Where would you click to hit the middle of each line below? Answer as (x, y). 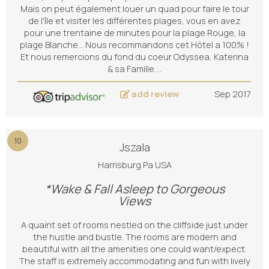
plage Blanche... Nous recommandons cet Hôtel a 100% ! (134, 45)
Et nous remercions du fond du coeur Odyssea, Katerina (134, 57)
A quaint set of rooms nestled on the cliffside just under (134, 225)
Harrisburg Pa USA (134, 165)
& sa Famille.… (134, 69)
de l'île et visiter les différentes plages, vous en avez (134, 21)
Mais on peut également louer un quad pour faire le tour (134, 9)
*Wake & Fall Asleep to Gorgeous (134, 189)
